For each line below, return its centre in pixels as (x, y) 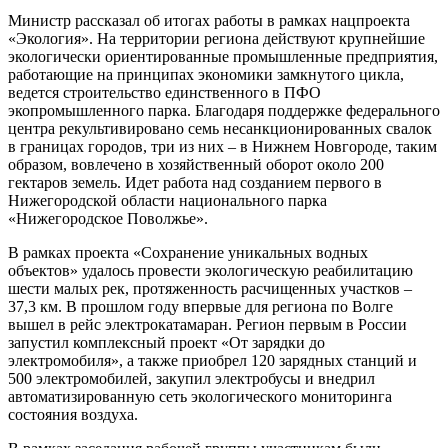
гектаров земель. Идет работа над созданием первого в (195, 182)
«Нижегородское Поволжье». (108, 218)
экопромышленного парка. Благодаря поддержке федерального (224, 110)
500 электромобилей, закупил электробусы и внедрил (191, 378)
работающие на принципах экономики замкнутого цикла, (206, 74)
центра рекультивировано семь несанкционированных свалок (220, 128)
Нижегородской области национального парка (167, 200)
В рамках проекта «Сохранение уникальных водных (188, 252)
